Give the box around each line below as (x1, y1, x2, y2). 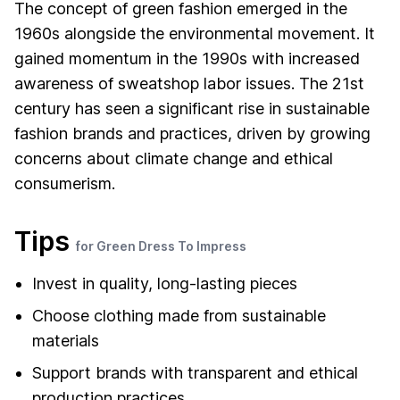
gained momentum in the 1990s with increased (14, 49, 360, 68)
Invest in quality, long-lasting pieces (32, 274, 297, 293)
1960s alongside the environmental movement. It (14, 24, 375, 43)
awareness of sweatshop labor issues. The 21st (14, 74, 364, 93)
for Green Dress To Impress (76, 238, 246, 254)
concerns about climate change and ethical (14, 149, 333, 168)
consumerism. (14, 174, 115, 193)
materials (32, 331, 99, 350)
